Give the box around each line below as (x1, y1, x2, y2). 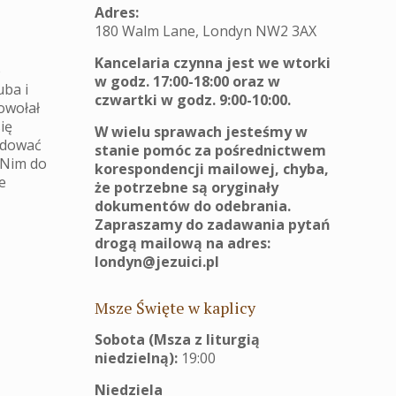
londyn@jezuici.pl (95, 252, 219, 271)
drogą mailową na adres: (95, 233, 270, 253)
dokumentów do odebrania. (95, 196, 291, 216)
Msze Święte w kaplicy (95, 297, 255, 318)
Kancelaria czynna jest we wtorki (95, 53, 331, 72)
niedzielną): (95, 348, 181, 368)
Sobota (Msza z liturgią (95, 330, 260, 349)
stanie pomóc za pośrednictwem (95, 141, 326, 160)
